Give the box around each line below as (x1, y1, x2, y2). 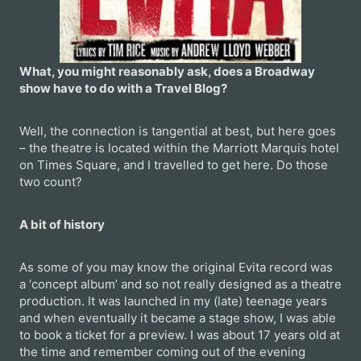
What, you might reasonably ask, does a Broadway (19, 64, 315, 80)
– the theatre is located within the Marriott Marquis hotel (19, 140, 339, 156)
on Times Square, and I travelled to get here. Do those (19, 157, 328, 173)
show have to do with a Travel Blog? (19, 81, 227, 97)
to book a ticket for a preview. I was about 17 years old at (19, 327, 340, 343)
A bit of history (19, 217, 105, 233)
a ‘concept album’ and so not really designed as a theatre (19, 276, 342, 293)
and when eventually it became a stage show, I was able (19, 310, 336, 326)
